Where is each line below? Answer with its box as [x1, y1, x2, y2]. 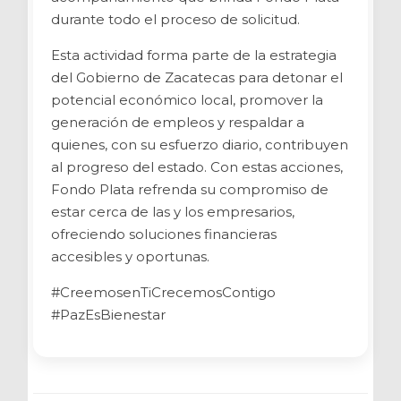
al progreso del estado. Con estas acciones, [50, 158, 343, 175]
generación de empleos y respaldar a [50, 113, 304, 131]
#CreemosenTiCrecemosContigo [50, 283, 276, 301]
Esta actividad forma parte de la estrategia [50, 46, 337, 64]
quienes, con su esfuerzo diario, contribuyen [50, 135, 348, 153]
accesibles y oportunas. [50, 247, 209, 265]
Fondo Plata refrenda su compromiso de [50, 180, 328, 198]
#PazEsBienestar [50, 305, 169, 323]
